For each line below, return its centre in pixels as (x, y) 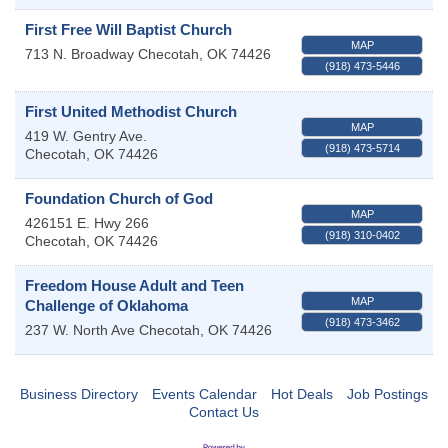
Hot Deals (302, 393)
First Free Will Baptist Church (128, 29)
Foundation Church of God (119, 198)
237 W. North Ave (80, 329)
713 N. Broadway (79, 53)
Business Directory (79, 393)
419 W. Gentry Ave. (86, 135)
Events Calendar (204, 393)
